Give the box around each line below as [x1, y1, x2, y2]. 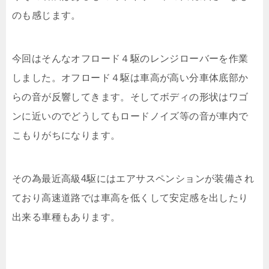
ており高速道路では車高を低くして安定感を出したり [12, 192, 249, 203]
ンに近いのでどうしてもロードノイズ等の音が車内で [12, 110, 249, 121]
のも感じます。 [12, 10, 81, 20]
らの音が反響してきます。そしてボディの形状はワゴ [12, 91, 249, 102]
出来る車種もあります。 [12, 211, 121, 222]
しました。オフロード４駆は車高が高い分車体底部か [12, 72, 249, 83]
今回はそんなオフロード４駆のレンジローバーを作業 [12, 53, 249, 64]
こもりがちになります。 [12, 130, 121, 141]
